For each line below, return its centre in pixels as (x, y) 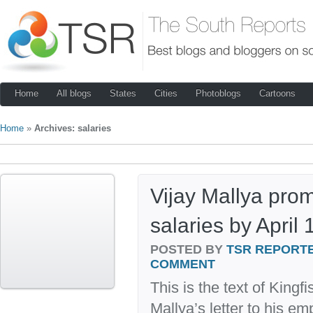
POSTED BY (188, 248)
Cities (166, 93)
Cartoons (277, 93)
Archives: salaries (73, 128)
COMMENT (183, 263)
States (123, 93)
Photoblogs (218, 93)
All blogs (74, 93)
